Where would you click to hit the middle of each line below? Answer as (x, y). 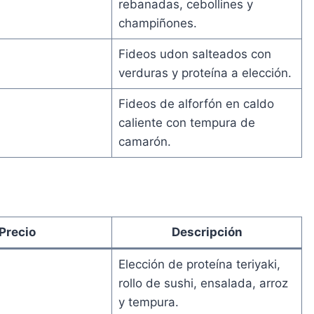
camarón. (144, 141)
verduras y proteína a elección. (205, 73)
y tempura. (148, 302)
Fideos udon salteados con (194, 54)
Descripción (207, 232)
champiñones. (157, 23)
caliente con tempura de (186, 122)
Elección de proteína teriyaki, (199, 264)
